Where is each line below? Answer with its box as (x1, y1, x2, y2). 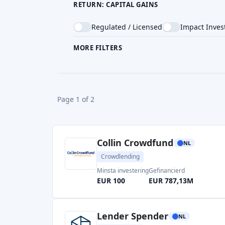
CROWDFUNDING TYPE (73, 58, 152, 67)
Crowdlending (101, 152, 140, 161)
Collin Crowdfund (97, 137, 173, 149)
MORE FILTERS (73, 43, 122, 52)
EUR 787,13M (149, 176, 193, 185)
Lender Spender (97, 210, 168, 222)
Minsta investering (97, 166, 149, 175)
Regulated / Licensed (91, 22, 162, 32)
